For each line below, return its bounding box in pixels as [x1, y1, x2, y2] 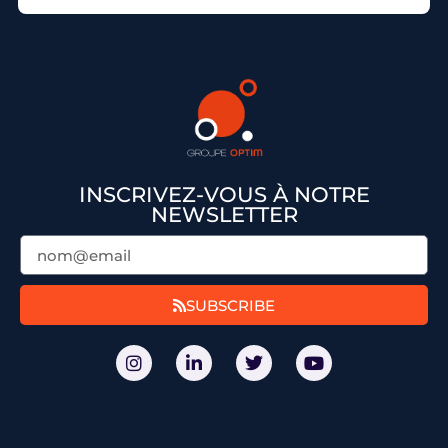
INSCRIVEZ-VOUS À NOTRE [78, 182, 370, 208]
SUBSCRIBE [186, 295, 275, 315]
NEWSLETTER [150, 202, 298, 228]
